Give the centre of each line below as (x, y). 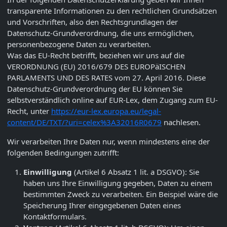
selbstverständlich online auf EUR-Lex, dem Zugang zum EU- (112, 100)
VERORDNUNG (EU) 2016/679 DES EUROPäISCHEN (96, 66)
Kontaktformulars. (55, 216)
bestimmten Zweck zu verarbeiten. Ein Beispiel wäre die (121, 194)
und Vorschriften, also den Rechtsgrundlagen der (92, 22)
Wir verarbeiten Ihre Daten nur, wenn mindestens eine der (108, 141)
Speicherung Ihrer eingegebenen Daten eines (102, 205)
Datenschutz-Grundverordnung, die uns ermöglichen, (101, 33)
